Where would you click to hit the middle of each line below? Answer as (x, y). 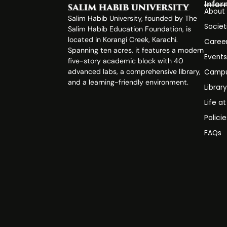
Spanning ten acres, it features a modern (136, 50)
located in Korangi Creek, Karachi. (123, 39)
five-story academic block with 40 (126, 61)
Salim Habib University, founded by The (133, 18)
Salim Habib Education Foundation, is (130, 29)
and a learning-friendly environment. (128, 82)
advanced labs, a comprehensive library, (135, 71)
